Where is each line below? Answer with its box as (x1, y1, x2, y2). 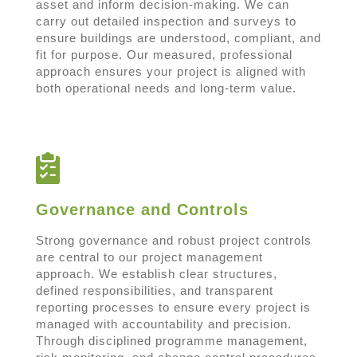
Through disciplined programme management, (35, 333, 308, 347)
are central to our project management (35, 249, 263, 264)
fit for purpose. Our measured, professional (35, 47, 292, 61)
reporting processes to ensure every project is (35, 300, 311, 314)
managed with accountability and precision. (35, 316, 292, 331)
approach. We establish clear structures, (35, 266, 277, 280)
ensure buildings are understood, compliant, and (35, 30, 321, 45)
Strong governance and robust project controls (35, 233, 312, 247)
